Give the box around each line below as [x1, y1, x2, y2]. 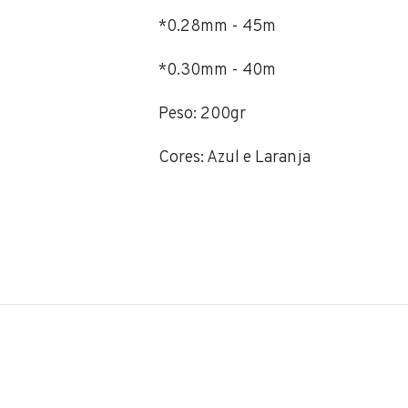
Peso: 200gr [158, 104, 246, 125]
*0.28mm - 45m [158, 16, 276, 37]
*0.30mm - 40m [158, 60, 276, 81]
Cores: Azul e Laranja [158, 148, 311, 168]
